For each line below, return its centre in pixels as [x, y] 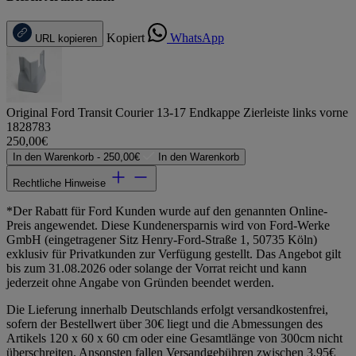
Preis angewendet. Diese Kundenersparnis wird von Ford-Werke [168, 225]
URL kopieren [66, 38]
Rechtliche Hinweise [59, 183]
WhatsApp [197, 37]
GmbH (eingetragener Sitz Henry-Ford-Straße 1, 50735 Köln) [162, 239]
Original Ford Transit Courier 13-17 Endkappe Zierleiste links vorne [177, 112]
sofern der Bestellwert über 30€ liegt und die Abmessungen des [164, 323]
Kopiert [126, 37]
